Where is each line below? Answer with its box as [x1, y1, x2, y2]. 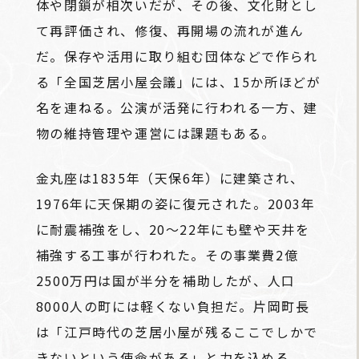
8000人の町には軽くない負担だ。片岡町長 [35, 296, 310, 317]
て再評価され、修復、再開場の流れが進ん [35, 21, 305, 41]
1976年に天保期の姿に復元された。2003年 [35, 194, 316, 214]
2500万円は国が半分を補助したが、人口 [35, 271, 296, 291]
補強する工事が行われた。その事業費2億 [35, 245, 299, 265]
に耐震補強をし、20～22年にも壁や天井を [35, 220, 310, 240]
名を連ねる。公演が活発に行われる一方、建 [35, 98, 318, 118]
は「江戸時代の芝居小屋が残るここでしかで [35, 322, 318, 342]
